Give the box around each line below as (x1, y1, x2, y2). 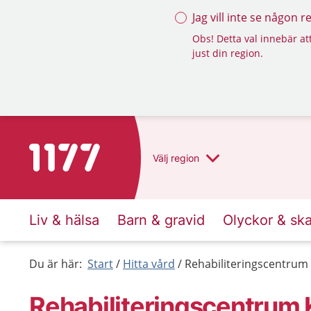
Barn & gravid (117, 212, 205, 228)
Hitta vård (123, 256, 175, 271)
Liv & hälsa (29, 212, 99, 228)
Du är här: (29, 256, 82, 271)
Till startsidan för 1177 (28, 144, 146, 160)
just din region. (192, 47, 263, 60)
